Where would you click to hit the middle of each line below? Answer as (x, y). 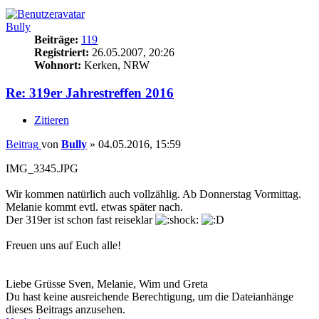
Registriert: (62, 52)
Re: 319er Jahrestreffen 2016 (90, 93)
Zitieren (52, 120)
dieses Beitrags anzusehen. (66, 310)
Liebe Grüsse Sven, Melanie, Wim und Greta (107, 284)
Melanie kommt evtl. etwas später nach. (94, 207)
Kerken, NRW (115, 65)
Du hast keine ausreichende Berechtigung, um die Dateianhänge (150, 297)
